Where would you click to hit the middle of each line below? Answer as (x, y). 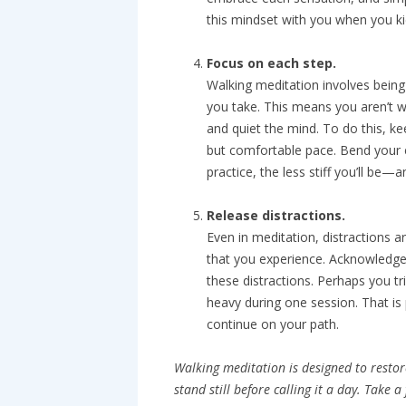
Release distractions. (276, 215)
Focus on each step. (271, 63)
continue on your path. (276, 324)
